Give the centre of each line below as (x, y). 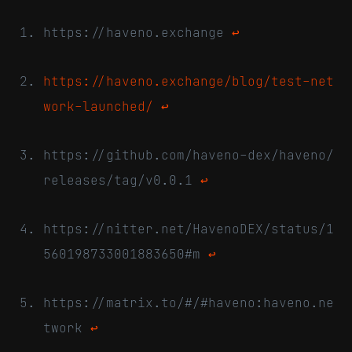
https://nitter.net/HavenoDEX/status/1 (189, 228)
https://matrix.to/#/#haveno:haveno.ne (189, 302)
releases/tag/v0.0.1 (122, 180)
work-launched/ (98, 106)
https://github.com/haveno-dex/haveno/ (189, 154)
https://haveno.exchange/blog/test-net (189, 81)
